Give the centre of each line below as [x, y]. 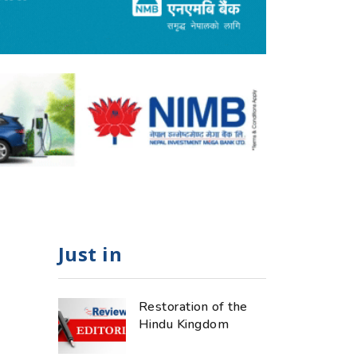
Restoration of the [193, 306]
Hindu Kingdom [184, 324]
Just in [90, 253]
